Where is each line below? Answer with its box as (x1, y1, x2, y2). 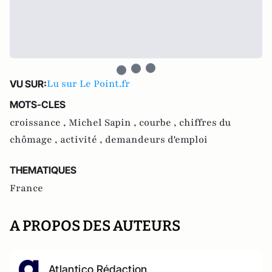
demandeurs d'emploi (105, 133, 208, 146)
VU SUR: (10, 78, 47, 90)
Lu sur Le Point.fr (47, 77, 130, 90)
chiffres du (179, 116, 231, 129)
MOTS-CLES (10, 98, 66, 110)
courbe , (139, 116, 179, 129)
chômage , (10, 133, 60, 146)
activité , (60, 133, 105, 146)
